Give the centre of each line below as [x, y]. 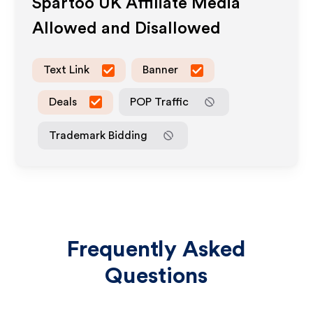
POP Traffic [160, 102]
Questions [156, 276]
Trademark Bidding [99, 135]
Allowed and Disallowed [127, 29]
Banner [161, 70]
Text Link [67, 70]
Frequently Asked [156, 249]
